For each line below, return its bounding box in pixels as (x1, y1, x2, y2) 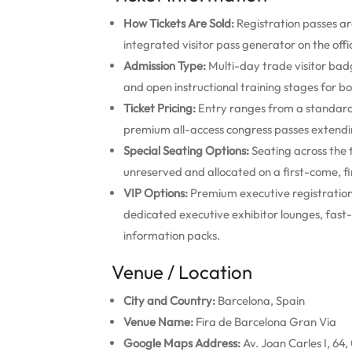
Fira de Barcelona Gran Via (193, 314, 336, 329)
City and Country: (123, 293, 215, 308)
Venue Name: (123, 314, 193, 329)
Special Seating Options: (123, 143, 249, 158)
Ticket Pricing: (123, 101, 196, 115)
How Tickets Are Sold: (123, 16, 234, 31)
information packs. (123, 228, 220, 243)
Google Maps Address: (123, 335, 240, 350)
